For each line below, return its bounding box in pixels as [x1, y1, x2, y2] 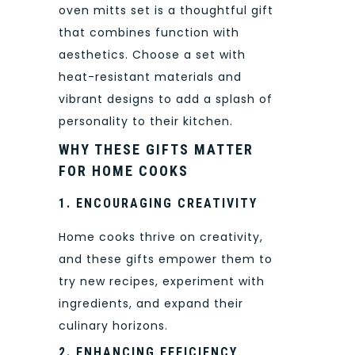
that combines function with [59, 24, 239, 40]
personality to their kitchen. [59, 113, 233, 129]
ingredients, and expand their [59, 296, 243, 312]
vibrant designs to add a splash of [59, 90, 273, 107]
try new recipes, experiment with [59, 273, 265, 290]
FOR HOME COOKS [59, 162, 189, 180]
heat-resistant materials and [59, 68, 242, 85]
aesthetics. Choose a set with [59, 46, 246, 63]
